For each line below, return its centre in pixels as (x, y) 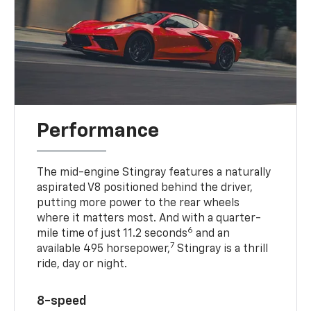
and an (212, 234)
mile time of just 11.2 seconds (112, 234)
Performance (98, 131)
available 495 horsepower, (104, 249)
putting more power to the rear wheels (138, 203)
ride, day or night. (82, 264)
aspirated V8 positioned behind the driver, (145, 188)
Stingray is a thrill (221, 249)
